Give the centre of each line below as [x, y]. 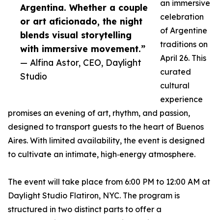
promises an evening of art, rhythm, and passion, [99, 113]
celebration [182, 17]
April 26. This [183, 58]
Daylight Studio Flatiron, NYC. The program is [94, 196]
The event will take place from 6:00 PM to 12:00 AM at [109, 182]
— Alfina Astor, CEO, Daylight [81, 63]
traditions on [184, 44]
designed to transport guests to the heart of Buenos [106, 127]
